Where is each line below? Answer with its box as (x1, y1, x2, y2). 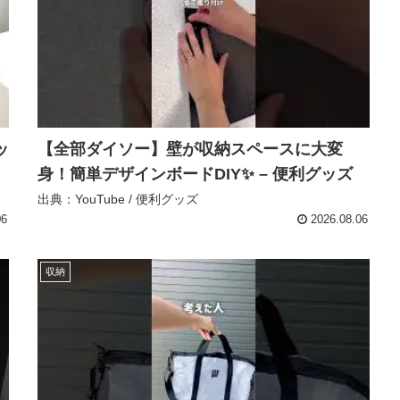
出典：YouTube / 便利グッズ (37, 192, 198, 207)
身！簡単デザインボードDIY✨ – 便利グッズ (37, 165, 353, 184)
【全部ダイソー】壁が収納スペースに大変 (37, 140, 343, 159)
